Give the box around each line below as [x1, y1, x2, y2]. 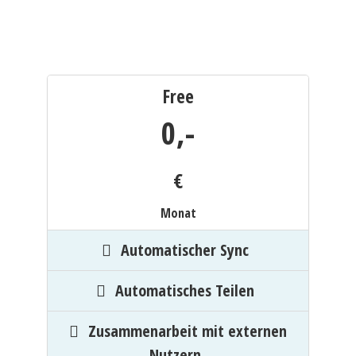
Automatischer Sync [121, 239, 249, 261]
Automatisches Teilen [115, 280, 254, 301]
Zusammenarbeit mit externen [88, 320, 287, 342]
